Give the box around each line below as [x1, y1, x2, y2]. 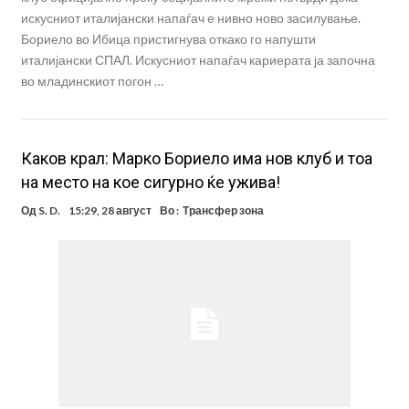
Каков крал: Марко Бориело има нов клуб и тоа [20, 148, 372, 168]
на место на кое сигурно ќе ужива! [20, 172, 280, 192]
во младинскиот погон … [20, 72, 163, 89]
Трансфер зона [182, 203, 264, 217]
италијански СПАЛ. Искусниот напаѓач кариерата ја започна [20, 51, 375, 68]
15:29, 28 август [68, 203, 152, 217]
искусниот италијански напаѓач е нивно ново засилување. [20, 9, 361, 26]
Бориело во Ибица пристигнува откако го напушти [20, 30, 316, 47]
